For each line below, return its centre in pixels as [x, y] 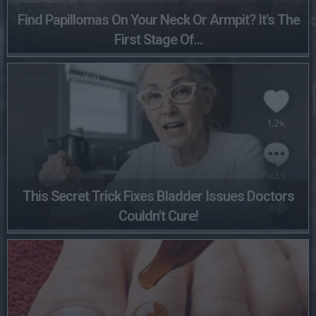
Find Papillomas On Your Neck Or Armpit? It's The [158, 19]
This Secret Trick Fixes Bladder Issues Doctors [159, 196]
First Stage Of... [159, 39]
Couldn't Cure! [159, 215]
